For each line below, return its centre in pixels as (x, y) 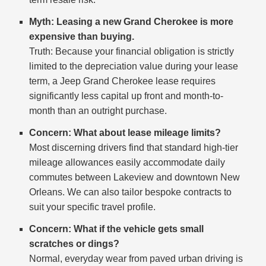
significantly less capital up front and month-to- (126, 96)
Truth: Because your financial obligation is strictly (132, 52)
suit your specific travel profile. (93, 207)
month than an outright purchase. (98, 111)
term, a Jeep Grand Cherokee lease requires (123, 81)
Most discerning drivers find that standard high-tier (134, 148)
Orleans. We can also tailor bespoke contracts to (131, 192)
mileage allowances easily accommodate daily (127, 163)
